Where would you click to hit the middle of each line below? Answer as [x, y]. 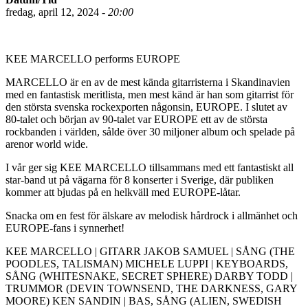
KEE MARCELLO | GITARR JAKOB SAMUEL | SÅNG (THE [150, 251]
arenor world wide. [47, 144]
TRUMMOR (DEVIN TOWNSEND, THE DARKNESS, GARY [151, 288]
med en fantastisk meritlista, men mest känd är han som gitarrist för [150, 94]
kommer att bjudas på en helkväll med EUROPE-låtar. [123, 192]
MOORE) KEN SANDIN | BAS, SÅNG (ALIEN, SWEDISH [144, 300]
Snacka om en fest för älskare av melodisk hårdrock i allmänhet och [152, 215]
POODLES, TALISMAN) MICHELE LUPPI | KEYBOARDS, [147, 263]
